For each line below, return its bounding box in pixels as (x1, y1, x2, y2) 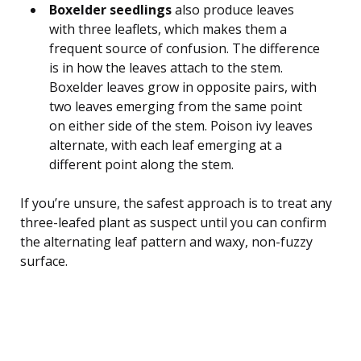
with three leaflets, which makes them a (49, 19, 287, 38)
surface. (20, 251, 68, 270)
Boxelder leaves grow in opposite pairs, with (49, 77, 317, 96)
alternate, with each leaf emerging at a (49, 135, 282, 154)
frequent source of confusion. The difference (49, 39, 320, 57)
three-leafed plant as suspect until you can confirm (20, 213, 326, 231)
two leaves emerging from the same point (49, 97, 302, 115)
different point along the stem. (49, 155, 234, 173)
